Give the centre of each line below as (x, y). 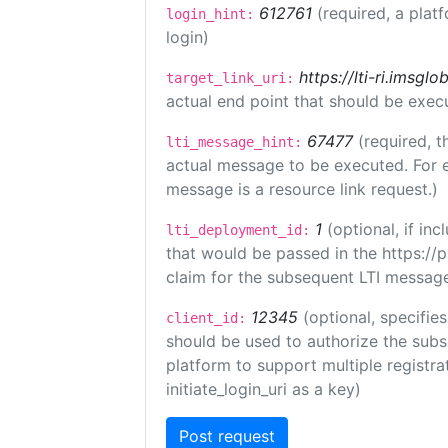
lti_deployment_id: (238, 230)
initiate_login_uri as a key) (263, 389)
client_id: (206, 318)
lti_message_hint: (234, 142)
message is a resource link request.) (302, 189)
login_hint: (210, 14)
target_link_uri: (230, 78)
